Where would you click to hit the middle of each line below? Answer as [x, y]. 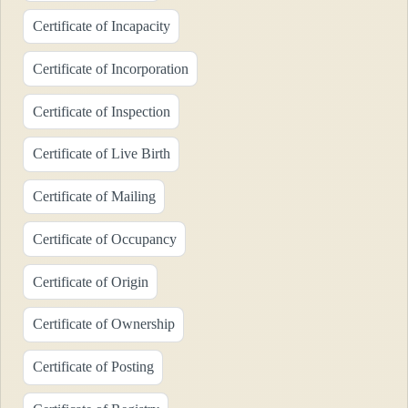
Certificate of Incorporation [110, 68]
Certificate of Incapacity [101, 25]
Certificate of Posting [93, 367]
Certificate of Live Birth [101, 154]
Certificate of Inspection [101, 111]
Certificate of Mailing [94, 197]
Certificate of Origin [90, 281]
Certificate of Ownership [103, 324]
